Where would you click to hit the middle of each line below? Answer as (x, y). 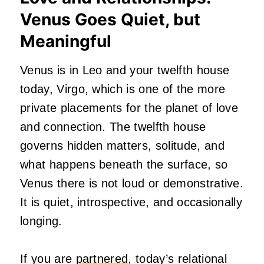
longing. (41, 221)
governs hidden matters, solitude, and (122, 146)
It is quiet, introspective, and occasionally (131, 202)
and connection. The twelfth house (113, 127)
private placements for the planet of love (129, 108)
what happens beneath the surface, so (124, 165)
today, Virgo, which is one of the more (123, 89)
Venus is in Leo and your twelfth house (125, 70)
